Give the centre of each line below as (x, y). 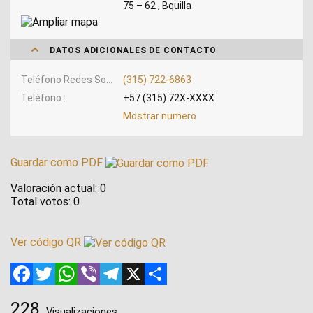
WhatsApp (103, 268)
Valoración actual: (54, 188)
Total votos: (41, 201)
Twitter (74, 268)
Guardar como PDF (58, 162)
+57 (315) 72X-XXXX (168, 97)
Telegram (146, 268)
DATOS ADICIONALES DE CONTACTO (133, 50)
